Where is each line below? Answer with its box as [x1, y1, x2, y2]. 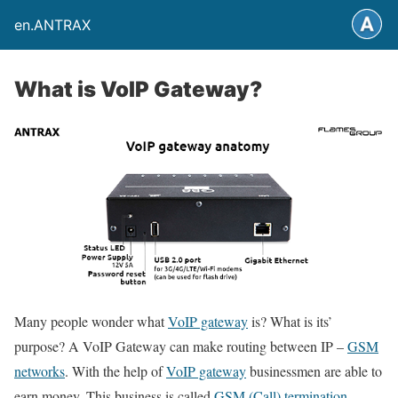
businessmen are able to [246, 361, 382, 380]
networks [14, 361, 65, 380]
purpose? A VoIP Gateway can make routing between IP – [14, 336, 347, 355]
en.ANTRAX [14, 16, 91, 34]
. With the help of [65, 361, 166, 380]
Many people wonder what [14, 311, 168, 330]
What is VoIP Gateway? [14, 76, 262, 102]
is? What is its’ [248, 311, 332, 330]
